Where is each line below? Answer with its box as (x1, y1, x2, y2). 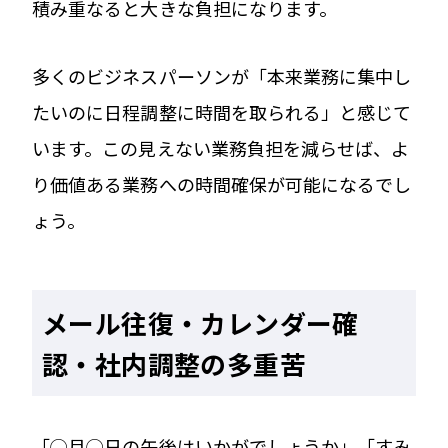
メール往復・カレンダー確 (42, 303, 359, 341)
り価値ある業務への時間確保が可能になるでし (32, 170, 412, 197)
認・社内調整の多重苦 (42, 344, 306, 382)
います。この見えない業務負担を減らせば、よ (32, 134, 410, 161)
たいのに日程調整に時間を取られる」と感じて (32, 98, 412, 125)
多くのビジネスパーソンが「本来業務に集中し (32, 62, 412, 89)
